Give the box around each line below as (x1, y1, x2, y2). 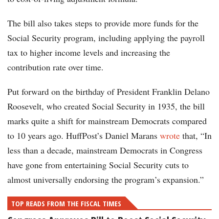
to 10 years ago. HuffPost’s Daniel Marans (7, 130, 160, 142)
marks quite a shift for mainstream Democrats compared (7, 115, 207, 127)
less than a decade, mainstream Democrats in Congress (7, 144, 202, 156)
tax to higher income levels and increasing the (7, 46, 170, 59)
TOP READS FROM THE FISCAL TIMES (11, 198, 121, 209)
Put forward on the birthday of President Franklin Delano (7, 86, 210, 98)
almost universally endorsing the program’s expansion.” (7, 174, 204, 186)
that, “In (180, 130, 212, 142)
